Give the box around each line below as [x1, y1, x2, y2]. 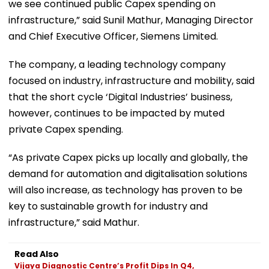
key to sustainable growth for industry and [8, 199, 208, 213]
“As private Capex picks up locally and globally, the [8, 150, 248, 165]
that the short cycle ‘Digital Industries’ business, [8, 89, 232, 104]
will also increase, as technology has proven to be [8, 183, 243, 197]
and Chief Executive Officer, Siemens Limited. [8, 29, 218, 43]
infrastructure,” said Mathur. [8, 215, 139, 229]
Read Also [14, 247, 59, 260]
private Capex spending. [8, 122, 123, 136]
